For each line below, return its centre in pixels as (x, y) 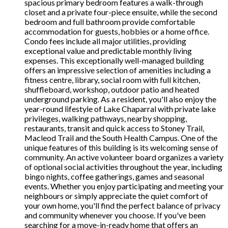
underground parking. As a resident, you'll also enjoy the (120, 99)
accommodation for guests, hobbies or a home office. (117, 32)
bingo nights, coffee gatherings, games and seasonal (114, 177)
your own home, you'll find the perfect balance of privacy (122, 206)
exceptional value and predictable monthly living (108, 51)
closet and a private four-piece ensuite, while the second (121, 12)
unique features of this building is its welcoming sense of (121, 148)
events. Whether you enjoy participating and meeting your (124, 186)
